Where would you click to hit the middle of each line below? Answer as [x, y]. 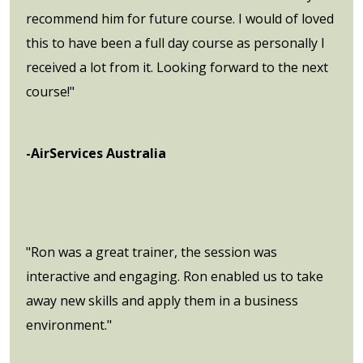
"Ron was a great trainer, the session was [152, 252]
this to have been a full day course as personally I [175, 43]
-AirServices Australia [96, 153]
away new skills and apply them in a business [162, 300]
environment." [69, 325]
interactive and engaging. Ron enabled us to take [175, 276]
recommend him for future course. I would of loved [180, 18]
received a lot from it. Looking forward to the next [177, 67]
